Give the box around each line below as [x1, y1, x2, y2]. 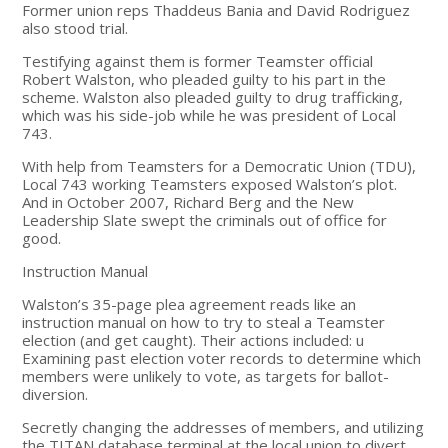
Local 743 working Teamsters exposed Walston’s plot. [22, 173, 398, 194]
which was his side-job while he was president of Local [22, 104, 397, 125]
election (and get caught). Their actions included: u [22, 329, 365, 350]
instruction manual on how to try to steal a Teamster [22, 311, 386, 332]
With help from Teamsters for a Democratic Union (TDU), [22, 155, 417, 176]
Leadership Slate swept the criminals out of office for [22, 209, 388, 230]
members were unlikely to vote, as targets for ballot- [22, 365, 390, 386]
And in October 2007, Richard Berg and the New [22, 191, 355, 212]
